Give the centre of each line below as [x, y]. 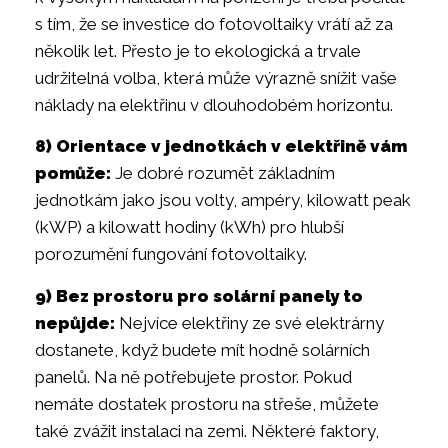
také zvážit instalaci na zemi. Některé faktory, [207, 430]
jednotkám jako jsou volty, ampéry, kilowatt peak [223, 200]
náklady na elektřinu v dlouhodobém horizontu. [214, 104]
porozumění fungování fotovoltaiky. [171, 254]
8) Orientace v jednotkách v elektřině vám [221, 146]
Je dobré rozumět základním [223, 173]
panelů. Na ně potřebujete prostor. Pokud [193, 376]
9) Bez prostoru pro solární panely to [199, 295]
